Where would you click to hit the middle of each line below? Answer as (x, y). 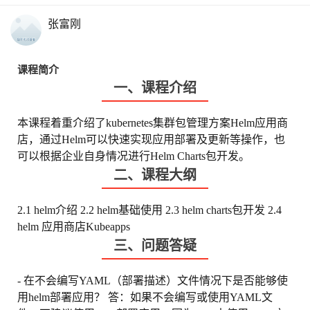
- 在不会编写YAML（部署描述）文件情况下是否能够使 (153, 281)
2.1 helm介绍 (49, 210)
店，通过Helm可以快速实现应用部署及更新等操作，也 (151, 139)
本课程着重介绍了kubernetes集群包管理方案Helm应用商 (153, 123)
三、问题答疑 (155, 246)
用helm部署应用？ (61, 297)
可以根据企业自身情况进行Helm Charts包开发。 (134, 156)
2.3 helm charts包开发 (217, 210)
